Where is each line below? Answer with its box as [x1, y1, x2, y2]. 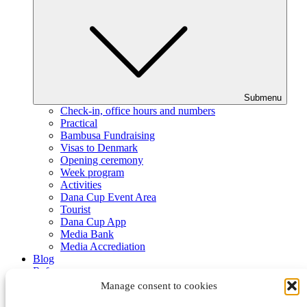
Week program [60, 166, 124, 178]
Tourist [60, 203, 90, 215]
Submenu [244, 92, 282, 103]
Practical [60, 116, 97, 129]
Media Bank [60, 228, 114, 240]
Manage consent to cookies [100, 280, 217, 291]
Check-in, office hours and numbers [60, 104, 215, 116]
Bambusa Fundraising [60, 129, 155, 141]
